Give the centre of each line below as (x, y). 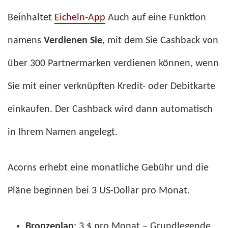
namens (26, 40)
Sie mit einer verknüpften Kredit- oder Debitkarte (111, 86)
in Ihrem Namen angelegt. (63, 132)
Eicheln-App (80, 18)
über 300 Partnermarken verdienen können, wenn (113, 63)
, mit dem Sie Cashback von (160, 40)
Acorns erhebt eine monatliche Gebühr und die (108, 168)
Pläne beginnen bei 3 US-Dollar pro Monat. (99, 191)
